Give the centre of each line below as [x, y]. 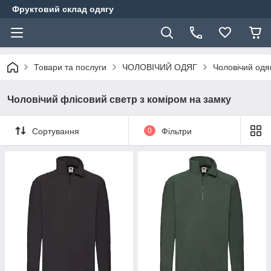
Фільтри [176, 131]
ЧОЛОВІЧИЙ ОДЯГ [160, 67]
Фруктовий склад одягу [63, 9]
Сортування [56, 131]
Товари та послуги [70, 67]
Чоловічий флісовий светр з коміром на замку [119, 100]
